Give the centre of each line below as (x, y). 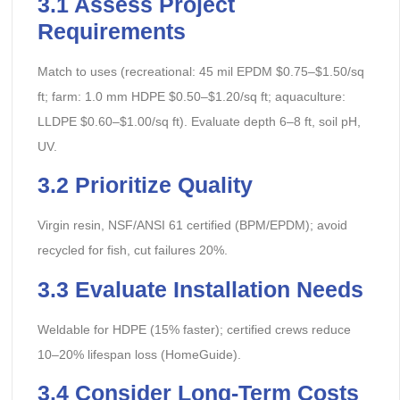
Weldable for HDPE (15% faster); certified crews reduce (194, 329)
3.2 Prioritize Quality (145, 185)
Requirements (111, 31)
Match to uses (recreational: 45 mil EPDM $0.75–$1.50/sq (200, 71)
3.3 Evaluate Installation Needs (200, 289)
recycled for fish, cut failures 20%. (132, 250)
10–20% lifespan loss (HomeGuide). (139, 354)
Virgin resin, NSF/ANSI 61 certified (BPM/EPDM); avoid (192, 225)
